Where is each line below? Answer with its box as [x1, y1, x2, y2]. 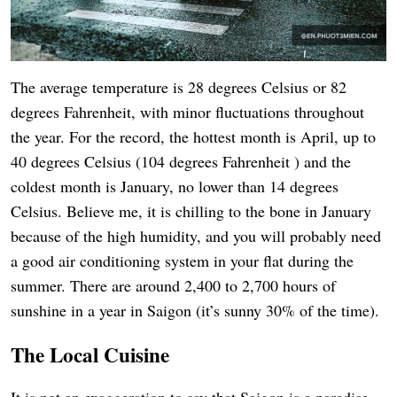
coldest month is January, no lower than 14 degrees [11, 175, 339, 198]
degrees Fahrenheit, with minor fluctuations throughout [11, 101, 364, 123]
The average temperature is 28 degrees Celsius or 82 [11, 76, 346, 98]
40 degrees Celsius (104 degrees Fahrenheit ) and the [11, 151, 351, 173]
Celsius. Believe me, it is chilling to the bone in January [11, 200, 371, 222]
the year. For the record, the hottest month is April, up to [11, 126, 376, 148]
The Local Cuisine [11, 339, 169, 370]
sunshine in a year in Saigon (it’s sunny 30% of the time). [11, 300, 379, 322]
